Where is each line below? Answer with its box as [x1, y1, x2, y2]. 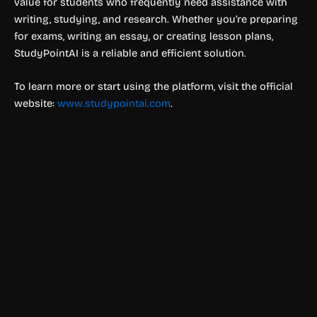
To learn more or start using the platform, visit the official [14, 80, 293, 93]
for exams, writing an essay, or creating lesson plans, [14, 29, 273, 42]
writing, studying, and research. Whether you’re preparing [14, 12, 298, 25]
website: [14, 97, 57, 110]
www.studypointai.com [57, 97, 171, 110]
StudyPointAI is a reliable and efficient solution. [14, 46, 246, 59]
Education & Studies [12, 304, 96, 316]
